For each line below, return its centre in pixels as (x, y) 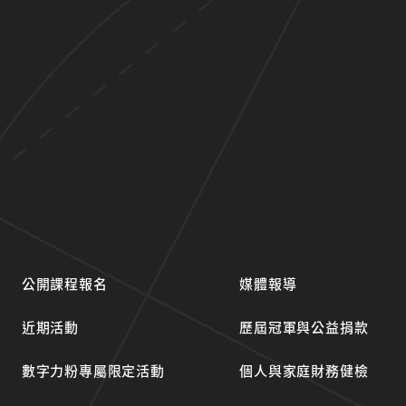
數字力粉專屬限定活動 (93, 371)
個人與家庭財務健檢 (304, 371)
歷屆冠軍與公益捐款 (304, 327)
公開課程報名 (64, 284)
